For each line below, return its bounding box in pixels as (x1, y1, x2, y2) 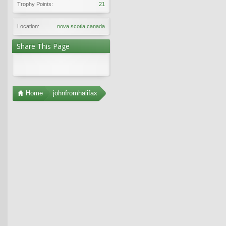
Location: (17, 23, 39, 29)
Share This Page (17, 41, 70, 51)
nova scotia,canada (57, 23, 105, 29)
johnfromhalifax (53, 89, 97, 97)
